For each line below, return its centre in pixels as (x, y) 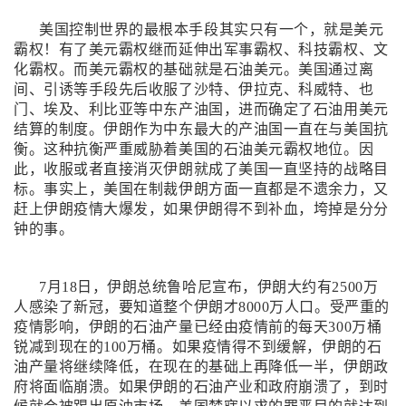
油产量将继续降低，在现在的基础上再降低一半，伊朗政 (201, 367)
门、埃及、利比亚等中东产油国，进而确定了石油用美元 (201, 109)
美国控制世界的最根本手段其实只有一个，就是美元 (212, 29)
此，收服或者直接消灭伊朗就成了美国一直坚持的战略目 (201, 169)
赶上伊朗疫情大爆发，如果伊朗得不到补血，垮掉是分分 (201, 209)
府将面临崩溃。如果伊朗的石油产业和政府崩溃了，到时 (201, 387)
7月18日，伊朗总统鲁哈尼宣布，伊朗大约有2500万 (209, 287)
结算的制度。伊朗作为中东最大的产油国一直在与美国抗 (201, 129)
